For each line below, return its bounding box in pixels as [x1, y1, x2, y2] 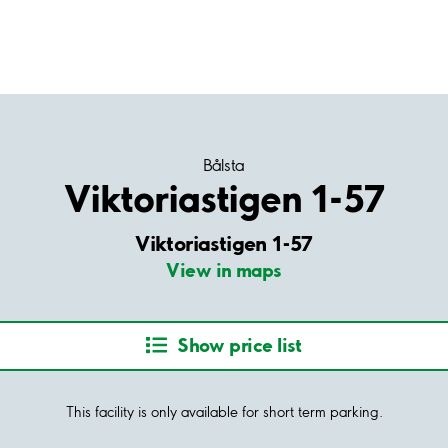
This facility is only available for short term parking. [65, 402, 383, 421]
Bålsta [203, 155, 245, 175]
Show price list [177, 333, 302, 358]
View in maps [166, 258, 282, 282]
